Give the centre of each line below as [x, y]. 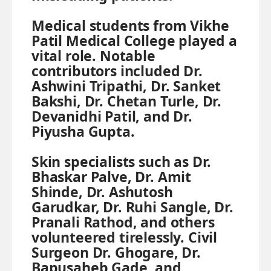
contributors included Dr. [117, 70]
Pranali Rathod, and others [123, 222]
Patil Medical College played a [134, 40]
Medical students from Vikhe [130, 25]
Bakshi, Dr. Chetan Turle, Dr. [127, 101]
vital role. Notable [93, 55]
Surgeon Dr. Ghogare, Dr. [116, 252]
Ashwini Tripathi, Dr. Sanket [126, 86]
